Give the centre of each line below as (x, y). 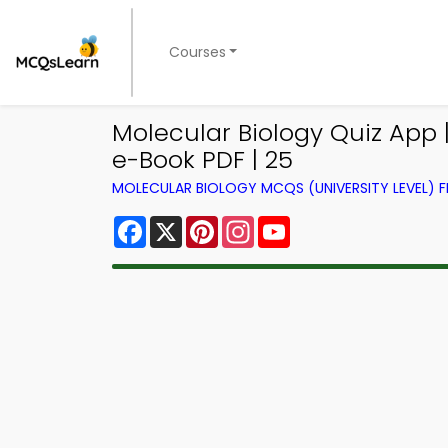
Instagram (295, 223)
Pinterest (254, 223)
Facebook (185, 223)
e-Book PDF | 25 (202, 159)
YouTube (324, 223)
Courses (197, 52)
